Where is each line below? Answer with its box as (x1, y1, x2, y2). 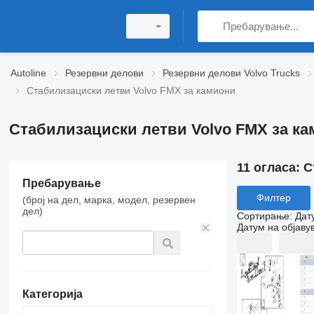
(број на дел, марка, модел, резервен (22, 194, 196, 205)
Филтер (256, 192, 291, 204)
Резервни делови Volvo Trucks (163, 67, 300, 78)
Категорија (22, 288, 83, 300)
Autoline (11, 67, 46, 78)
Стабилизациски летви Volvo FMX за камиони (27, 85, 235, 96)
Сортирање (236, 210, 289, 221)
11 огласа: (236, 161, 303, 175)
